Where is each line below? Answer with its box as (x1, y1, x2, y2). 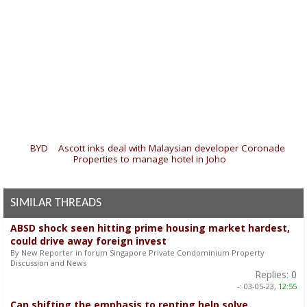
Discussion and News (10, 257, 86, 268)
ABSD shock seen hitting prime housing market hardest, (10, 221, 290, 234)
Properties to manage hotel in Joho (73, 152, 226, 165)
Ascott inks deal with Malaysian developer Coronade (58, 141, 285, 154)
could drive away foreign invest (10, 234, 167, 247)
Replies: (255, 267, 288, 281)
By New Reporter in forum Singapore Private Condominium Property (10, 247, 265, 258)
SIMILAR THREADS (10, 196, 101, 210)
